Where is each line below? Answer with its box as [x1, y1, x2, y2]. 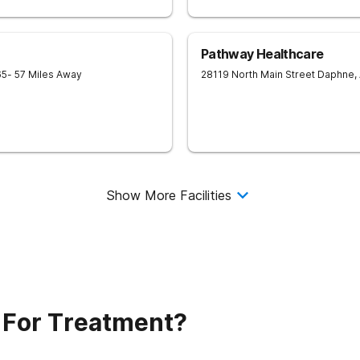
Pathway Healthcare [201, 46, 324, 62]
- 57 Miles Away [7, 68, 82, 80]
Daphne [317, 68, 354, 80]
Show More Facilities [106, 187, 231, 203]
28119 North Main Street [201, 68, 315, 80]
